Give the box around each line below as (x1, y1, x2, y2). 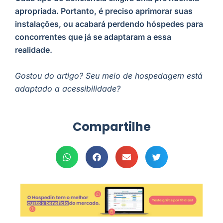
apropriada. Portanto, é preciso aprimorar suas (15, 6, 193, 16)
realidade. (15, 45, 52, 55)
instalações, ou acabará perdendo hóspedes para (15, 19, 203, 29)
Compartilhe (72, 118, 151, 135)
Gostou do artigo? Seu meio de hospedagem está (15, 71, 203, 81)
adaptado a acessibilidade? (15, 84, 120, 94)
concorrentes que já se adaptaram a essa (15, 32, 171, 42)
